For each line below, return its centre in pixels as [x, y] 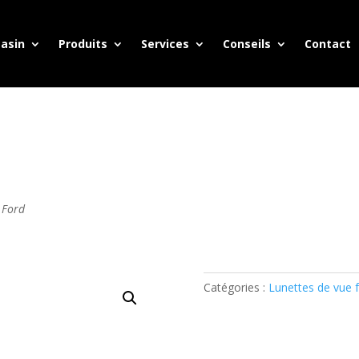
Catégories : [236, 288]
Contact [327, 43]
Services [165, 43]
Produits [83, 43]
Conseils [246, 43]
